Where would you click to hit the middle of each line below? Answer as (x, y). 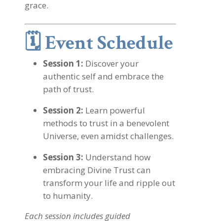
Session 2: (63, 110)
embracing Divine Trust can (97, 170)
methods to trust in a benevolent (106, 123)
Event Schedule (109, 43)
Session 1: (63, 63)
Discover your (112, 63)
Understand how (117, 157)
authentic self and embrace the (103, 76)
